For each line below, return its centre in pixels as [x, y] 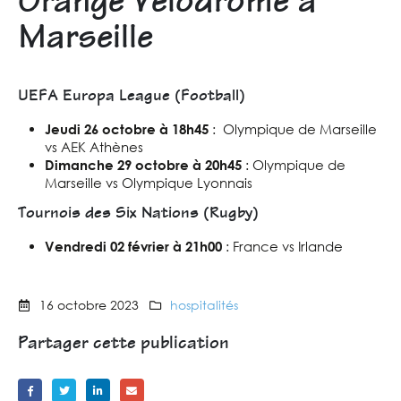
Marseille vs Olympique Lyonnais [148, 182]
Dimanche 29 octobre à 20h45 [143, 164]
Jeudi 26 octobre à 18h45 [126, 128]
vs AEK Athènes [94, 146]
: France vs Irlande [282, 246]
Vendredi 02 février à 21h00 [133, 246]
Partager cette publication [124, 346]
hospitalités [204, 305]
